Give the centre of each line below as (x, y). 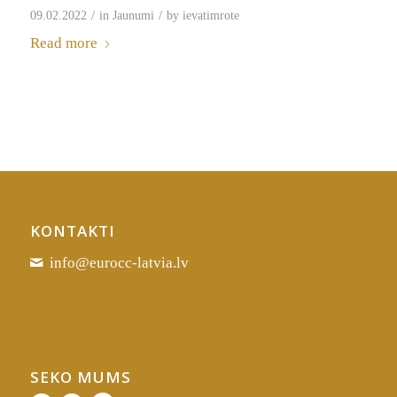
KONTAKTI (72, 231)
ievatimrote (210, 16)
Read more (63, 43)
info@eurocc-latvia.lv (120, 262)
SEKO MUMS (80, 377)
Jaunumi (133, 16)
